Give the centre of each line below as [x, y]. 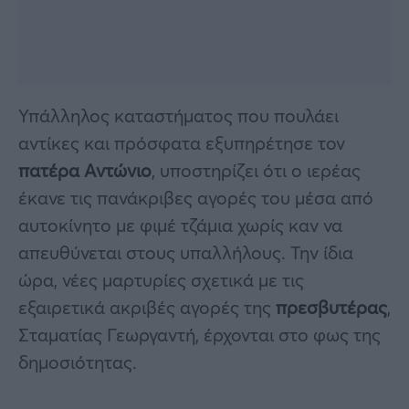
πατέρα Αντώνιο [85, 170]
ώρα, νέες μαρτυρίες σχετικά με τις [161, 279]
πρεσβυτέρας [331, 307]
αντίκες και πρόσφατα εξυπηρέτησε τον [182, 142]
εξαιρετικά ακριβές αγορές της [147, 307]
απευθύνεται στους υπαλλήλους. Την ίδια [186, 252]
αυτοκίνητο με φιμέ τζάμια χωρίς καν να [180, 225]
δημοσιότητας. [78, 362]
